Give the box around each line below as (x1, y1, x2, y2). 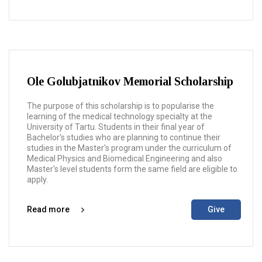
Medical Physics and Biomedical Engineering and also (27, 154, 222, 163)
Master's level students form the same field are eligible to (27, 164, 237, 174)
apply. (27, 175, 48, 184)
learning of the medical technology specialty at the (27, 112, 212, 121)
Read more (27, 205, 70, 214)
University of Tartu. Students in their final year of (27, 122, 205, 132)
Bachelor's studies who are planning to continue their (27, 133, 220, 142)
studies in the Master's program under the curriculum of (27, 143, 232, 153)
